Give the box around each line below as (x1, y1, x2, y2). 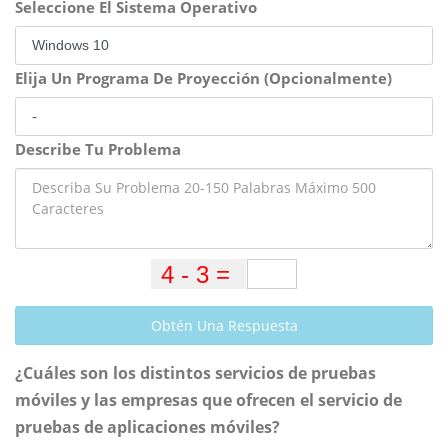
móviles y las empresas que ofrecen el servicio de (15, 389, 402, 412)
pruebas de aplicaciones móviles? (15, 416, 280, 439)
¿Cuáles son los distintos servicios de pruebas (15, 362, 376, 385)
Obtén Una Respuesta (150, 316, 298, 336)
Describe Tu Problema (15, 139, 181, 160)
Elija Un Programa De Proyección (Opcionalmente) (15, 68, 392, 89)
